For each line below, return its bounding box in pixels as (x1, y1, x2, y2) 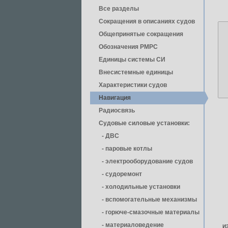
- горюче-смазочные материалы (99, 209, 199, 216)
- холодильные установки (99, 183, 180, 190)
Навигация (99, 94, 131, 101)
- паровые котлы (99, 145, 152, 152)
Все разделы (99, 5, 139, 12)
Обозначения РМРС (99, 43, 158, 50)
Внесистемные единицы (99, 69, 173, 76)
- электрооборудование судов (99, 158, 193, 165)
